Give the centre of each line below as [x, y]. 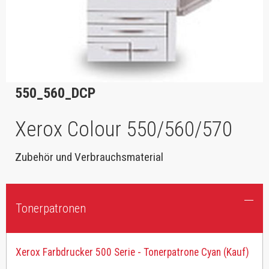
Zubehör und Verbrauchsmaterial [89, 157]
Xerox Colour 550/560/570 [124, 130]
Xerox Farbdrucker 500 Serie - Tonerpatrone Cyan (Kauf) [132, 252]
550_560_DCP [55, 93]
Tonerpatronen [51, 209]
